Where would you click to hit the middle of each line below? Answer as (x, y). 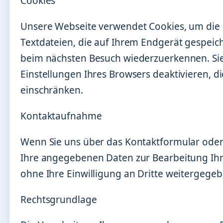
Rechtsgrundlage (59, 199)
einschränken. (52, 90)
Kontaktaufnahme (61, 116)
